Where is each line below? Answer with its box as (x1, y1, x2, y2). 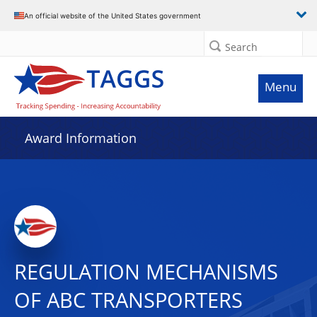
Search (225, 40, 258, 54)
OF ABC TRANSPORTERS (14, 286, 243, 314)
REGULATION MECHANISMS (14, 258, 278, 286)
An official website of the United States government (24, 11, 201, 20)
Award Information (25, 129, 137, 146)
